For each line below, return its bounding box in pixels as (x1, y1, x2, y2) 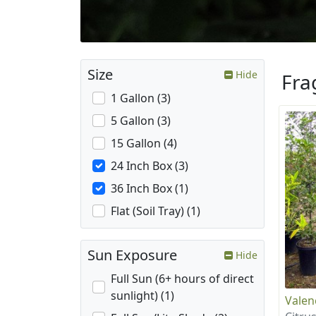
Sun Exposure (87, 245, 177, 265)
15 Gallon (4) (111, 135, 177, 152)
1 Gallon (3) (111, 90, 171, 107)
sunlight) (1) (111, 288, 174, 304)
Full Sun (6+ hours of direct (111, 271, 254, 287)
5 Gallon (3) (111, 113, 171, 129)
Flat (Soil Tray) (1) (111, 203, 200, 219)
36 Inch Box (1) (111, 181, 188, 197)
